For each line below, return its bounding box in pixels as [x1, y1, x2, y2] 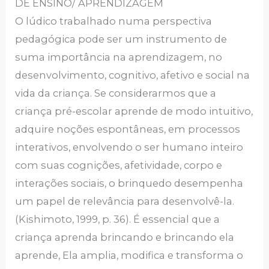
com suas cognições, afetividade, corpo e [15, 159, 223, 171]
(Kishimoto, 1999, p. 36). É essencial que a [15, 213, 220, 225]
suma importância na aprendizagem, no [15, 50, 223, 63]
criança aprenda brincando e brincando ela [15, 231, 235, 243]
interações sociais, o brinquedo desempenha [15, 177, 244, 189]
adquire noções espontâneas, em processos [15, 122, 241, 135]
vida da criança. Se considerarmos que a [15, 86, 217, 99]
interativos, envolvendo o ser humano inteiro [15, 141, 244, 153]
